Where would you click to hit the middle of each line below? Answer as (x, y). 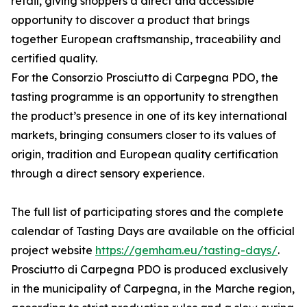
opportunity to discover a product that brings (130, 20)
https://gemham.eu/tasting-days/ (186, 250)
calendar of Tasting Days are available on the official (153, 231)
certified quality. (54, 59)
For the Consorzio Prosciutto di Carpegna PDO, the (145, 78)
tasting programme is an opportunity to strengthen (145, 97)
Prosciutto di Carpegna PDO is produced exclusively (149, 270)
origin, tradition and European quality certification (145, 155)
